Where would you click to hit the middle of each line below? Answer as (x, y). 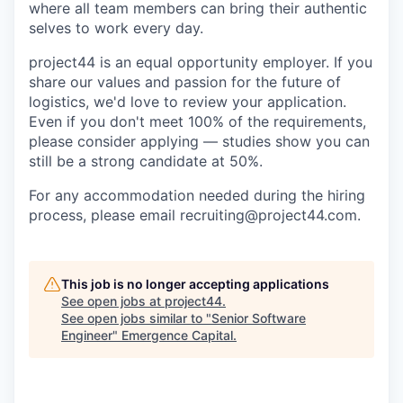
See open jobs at (113, 301)
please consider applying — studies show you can (199, 141)
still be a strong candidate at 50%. (146, 161)
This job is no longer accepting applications (195, 284)
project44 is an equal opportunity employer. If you (201, 62)
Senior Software (259, 318)
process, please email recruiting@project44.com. (195, 215)
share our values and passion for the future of (185, 82)
